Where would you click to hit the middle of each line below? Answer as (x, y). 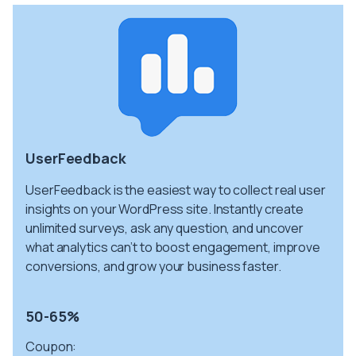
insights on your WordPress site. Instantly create (165, 209)
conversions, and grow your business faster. (153, 266)
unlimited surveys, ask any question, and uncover (165, 228)
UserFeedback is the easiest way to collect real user (176, 190)
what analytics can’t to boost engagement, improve (173, 247)
